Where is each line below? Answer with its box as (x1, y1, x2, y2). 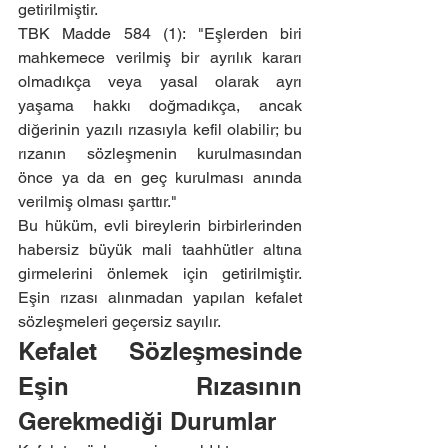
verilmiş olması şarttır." (18, 192, 177, 211)
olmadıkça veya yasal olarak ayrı (18, 72, 302, 91)
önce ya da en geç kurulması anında (18, 168, 302, 187)
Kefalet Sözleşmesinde (18, 337, 302, 365)
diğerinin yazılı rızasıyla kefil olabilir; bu (18, 120, 302, 139)
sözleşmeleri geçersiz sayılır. (18, 312, 221, 331)
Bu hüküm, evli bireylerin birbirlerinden (18, 216, 302, 235)
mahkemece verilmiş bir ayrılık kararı (18, 48, 302, 67)
